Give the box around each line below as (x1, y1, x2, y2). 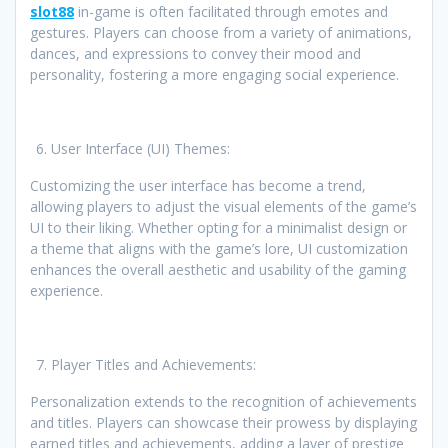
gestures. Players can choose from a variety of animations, (30, 23, 412, 43)
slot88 (30, 2, 74, 22)
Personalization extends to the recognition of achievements (30, 392, 417, 412)
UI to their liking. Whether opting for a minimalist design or (30, 218, 407, 238)
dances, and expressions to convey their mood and (30, 44, 361, 64)
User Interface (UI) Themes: (51, 139, 230, 159)
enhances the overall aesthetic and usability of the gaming (30, 260, 406, 280)
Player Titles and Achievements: (51, 355, 256, 375)
